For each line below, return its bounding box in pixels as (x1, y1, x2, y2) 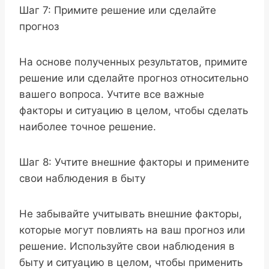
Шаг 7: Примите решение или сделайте (19, 4, 216, 16)
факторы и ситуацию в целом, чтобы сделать (19, 104, 248, 116)
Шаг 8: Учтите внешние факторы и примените (19, 156, 249, 168)
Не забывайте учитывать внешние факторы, (19, 207, 242, 220)
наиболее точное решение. (19, 120, 156, 133)
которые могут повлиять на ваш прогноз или (19, 223, 245, 236)
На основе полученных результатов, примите (19, 55, 247, 68)
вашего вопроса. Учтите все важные (19, 88, 204, 100)
